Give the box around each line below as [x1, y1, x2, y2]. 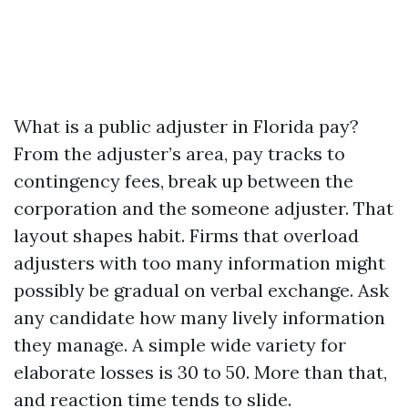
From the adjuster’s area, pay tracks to [14, 142, 345, 165]
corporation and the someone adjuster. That [14, 197, 393, 219]
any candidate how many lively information [14, 306, 385, 329]
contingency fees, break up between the [14, 169, 353, 192]
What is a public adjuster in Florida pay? [14, 115, 359, 138]
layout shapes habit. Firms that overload [14, 224, 359, 247]
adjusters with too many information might [14, 251, 385, 274]
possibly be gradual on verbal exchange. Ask [14, 279, 389, 301]
